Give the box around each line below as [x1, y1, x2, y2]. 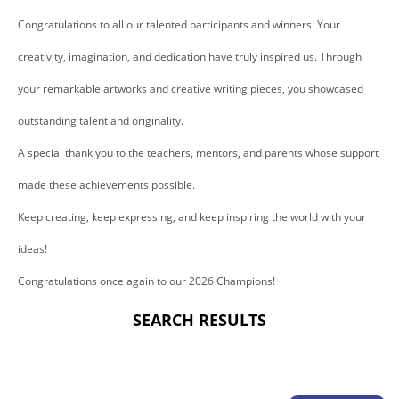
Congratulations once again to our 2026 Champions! [18, 273, 275, 289]
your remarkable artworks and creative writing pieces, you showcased [18, 81, 363, 96]
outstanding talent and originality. [18, 113, 183, 128]
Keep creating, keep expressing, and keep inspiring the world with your [18, 209, 366, 224]
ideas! [18, 241, 47, 256]
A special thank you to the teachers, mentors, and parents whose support [18, 145, 379, 160]
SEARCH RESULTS [133, 309, 266, 330]
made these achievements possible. [18, 177, 195, 192]
